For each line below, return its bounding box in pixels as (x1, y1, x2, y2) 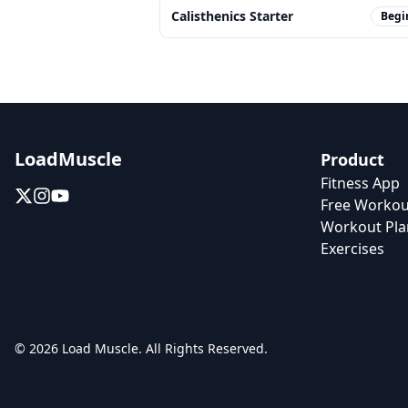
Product (321, 148, 384, 170)
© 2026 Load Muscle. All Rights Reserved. (15, 340, 268, 357)
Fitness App (321, 173, 400, 193)
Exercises (321, 239, 384, 259)
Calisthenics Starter (171, 7, 293, 25)
